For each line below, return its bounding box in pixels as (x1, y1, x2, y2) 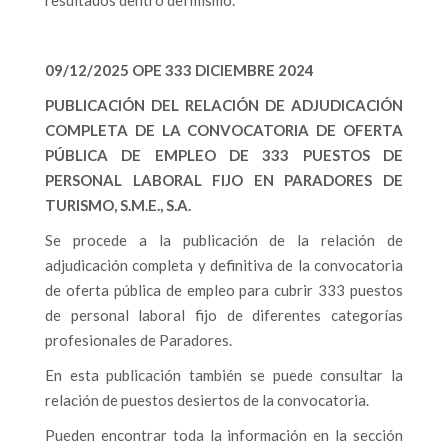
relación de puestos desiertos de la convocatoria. (45, 391, 369, 409)
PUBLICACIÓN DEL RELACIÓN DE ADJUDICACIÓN (45, 96, 403, 114)
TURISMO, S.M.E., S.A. (45, 196, 191, 214)
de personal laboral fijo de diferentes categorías (45, 306, 403, 324)
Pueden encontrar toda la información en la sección (45, 426, 403, 444)
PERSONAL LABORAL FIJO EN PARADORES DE (45, 171, 403, 189)
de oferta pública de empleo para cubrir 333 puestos (45, 281, 403, 299)
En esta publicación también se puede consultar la (45, 366, 403, 384)
